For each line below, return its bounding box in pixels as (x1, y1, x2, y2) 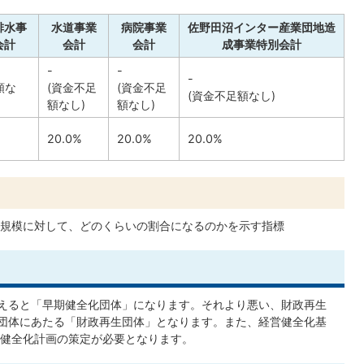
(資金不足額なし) (188, 89, 275, 103)
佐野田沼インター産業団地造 (188, 20, 336, 35)
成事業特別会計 (222, 37, 301, 52)
